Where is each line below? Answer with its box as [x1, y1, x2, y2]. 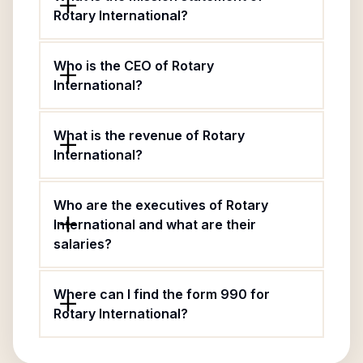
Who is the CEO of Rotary [53, 58, 214, 74]
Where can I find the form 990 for [53, 286, 270, 302]
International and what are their [53, 216, 256, 233]
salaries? [53, 236, 112, 252]
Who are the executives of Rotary [53, 197, 268, 213]
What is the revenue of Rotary [53, 127, 245, 143]
